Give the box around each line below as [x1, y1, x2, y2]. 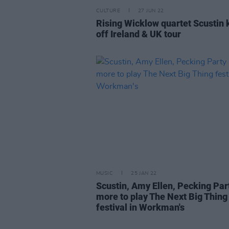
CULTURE [96, 8, 120, 13]
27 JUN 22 [138, 8, 164, 13]
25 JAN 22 [131, 171, 157, 176]
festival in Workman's [96, 202, 185, 213]
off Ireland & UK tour [96, 29, 181, 39]
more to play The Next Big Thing [96, 191, 227, 202]
